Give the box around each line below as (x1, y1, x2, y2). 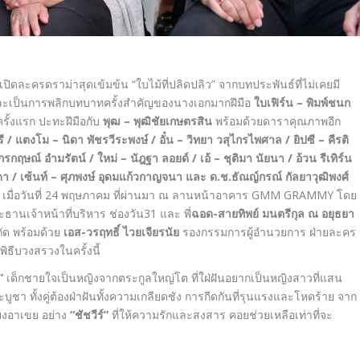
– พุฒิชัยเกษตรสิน (123, 113, 212, 129)
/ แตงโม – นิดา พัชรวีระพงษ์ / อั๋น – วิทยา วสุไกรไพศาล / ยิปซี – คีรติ (6, 132, 349, 148)
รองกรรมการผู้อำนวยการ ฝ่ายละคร (178, 224, 356, 240)
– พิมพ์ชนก (296, 95, 350, 111)
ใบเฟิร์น (253, 95, 297, 111)
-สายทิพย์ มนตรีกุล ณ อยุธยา (212, 206, 354, 222)
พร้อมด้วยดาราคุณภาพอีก (211, 113, 341, 129)
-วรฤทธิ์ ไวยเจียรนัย (80, 224, 179, 240)
